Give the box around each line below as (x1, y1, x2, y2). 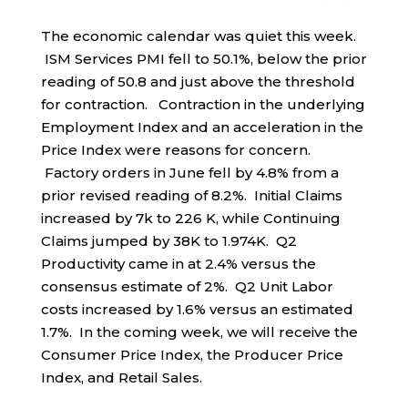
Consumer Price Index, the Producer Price (40, 345, 343, 363)
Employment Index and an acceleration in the (40, 117, 363, 136)
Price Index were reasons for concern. (40, 140, 311, 158)
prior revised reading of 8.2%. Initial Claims (40, 186, 342, 204)
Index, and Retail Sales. (40, 368, 202, 386)
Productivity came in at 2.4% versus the (40, 254, 316, 272)
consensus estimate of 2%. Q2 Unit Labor (40, 277, 333, 295)
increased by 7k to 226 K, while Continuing (40, 209, 341, 227)
